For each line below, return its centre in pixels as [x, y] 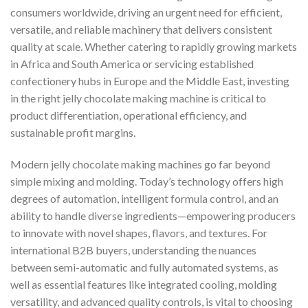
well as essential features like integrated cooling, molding [144, 284]
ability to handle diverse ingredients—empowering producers [153, 215]
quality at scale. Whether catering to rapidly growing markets [154, 47]
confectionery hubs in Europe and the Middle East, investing [150, 81]
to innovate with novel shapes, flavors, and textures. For [139, 232]
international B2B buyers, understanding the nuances [133, 250]
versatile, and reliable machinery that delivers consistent [141, 30]
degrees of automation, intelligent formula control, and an [144, 198]
